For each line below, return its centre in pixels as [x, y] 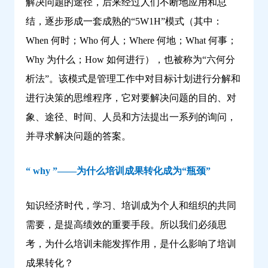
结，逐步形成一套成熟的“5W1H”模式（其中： [124, 22]
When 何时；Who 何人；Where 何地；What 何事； [131, 41]
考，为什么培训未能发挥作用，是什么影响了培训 [131, 244]
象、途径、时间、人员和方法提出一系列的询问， [131, 117]
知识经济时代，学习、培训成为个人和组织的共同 [131, 206]
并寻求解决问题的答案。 [78, 136]
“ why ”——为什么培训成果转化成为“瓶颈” [118, 171]
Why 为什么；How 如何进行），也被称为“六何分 [130, 60]
